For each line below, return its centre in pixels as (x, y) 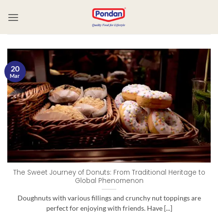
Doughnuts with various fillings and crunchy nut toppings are (109, 198)
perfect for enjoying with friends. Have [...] (109, 209)
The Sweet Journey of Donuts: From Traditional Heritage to (109, 173)
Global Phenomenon (109, 181)
